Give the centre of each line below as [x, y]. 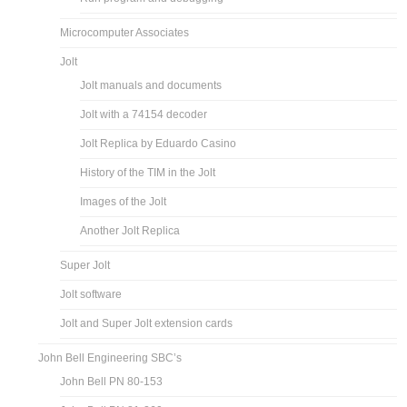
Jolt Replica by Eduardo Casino [159, 143]
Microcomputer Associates [125, 32]
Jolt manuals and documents [151, 85]
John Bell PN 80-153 [112, 381]
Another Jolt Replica [130, 230]
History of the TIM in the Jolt [148, 172]
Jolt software [91, 294]
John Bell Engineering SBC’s [110, 357]
